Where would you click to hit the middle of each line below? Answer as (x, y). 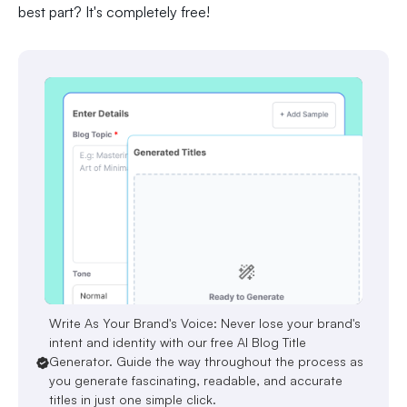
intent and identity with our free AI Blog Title (178, 342)
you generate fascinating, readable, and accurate (196, 381)
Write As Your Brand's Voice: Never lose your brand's (205, 323)
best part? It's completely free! (114, 12)
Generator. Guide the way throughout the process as (206, 362)
